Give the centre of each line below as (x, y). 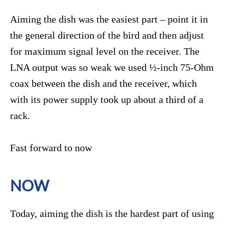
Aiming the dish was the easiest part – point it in (109, 19)
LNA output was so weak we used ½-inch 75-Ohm (112, 68)
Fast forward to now (51, 148)
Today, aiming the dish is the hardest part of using (112, 214)
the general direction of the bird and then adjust (107, 35)
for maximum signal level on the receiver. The (105, 51)
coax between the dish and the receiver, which (103, 84)
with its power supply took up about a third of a (107, 100)
